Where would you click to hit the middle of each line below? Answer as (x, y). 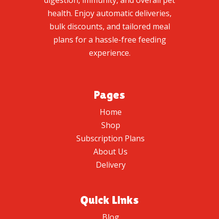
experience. (109, 53)
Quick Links (109, 200)
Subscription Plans (110, 139)
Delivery (110, 165)
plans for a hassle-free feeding (109, 40)
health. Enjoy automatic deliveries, (109, 13)
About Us (110, 152)
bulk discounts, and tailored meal (109, 27)
